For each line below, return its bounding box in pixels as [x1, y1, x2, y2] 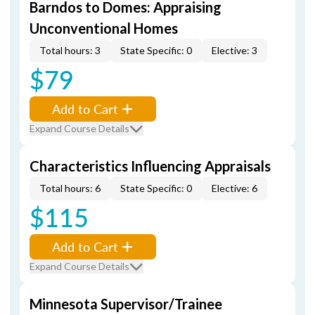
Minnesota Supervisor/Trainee [30, 295, 222, 312]
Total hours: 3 [39, 44, 101, 56]
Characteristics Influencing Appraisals [30, 157, 271, 174]
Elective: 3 [212, 44, 257, 56]
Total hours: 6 [39, 182, 101, 194]
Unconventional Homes [30, 20, 178, 37]
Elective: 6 [212, 182, 257, 194]
